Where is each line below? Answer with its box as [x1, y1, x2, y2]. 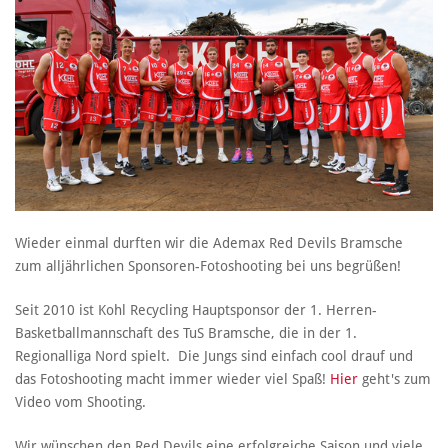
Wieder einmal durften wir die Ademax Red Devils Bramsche [15, 234, 403, 251]
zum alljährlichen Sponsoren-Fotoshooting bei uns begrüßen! [15, 257, 401, 274]
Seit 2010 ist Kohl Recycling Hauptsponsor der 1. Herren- [15, 301, 377, 318]
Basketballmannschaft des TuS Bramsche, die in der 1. [15, 324, 357, 341]
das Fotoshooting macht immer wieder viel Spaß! [15, 370, 330, 387]
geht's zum [362, 370, 431, 387]
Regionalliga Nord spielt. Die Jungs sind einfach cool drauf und [15, 347, 413, 364]
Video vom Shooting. [15, 393, 146, 410]
